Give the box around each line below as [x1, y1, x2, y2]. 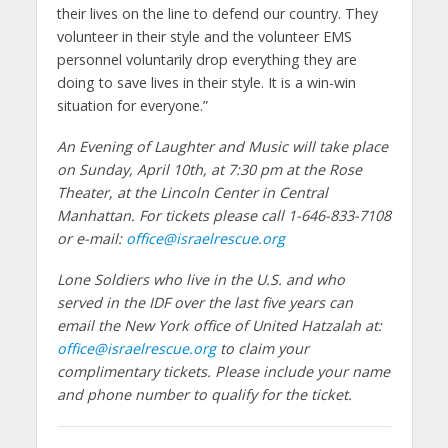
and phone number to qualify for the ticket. [56, 385, 352, 405]
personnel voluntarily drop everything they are [56, 50, 357, 70]
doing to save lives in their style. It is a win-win [56, 73, 356, 93]
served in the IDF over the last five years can [56, 293, 353, 313]
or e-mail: [56, 229, 126, 249]
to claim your [215, 339, 309, 359]
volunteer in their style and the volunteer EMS [56, 27, 352, 47]
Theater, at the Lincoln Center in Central [56, 183, 328, 203]
